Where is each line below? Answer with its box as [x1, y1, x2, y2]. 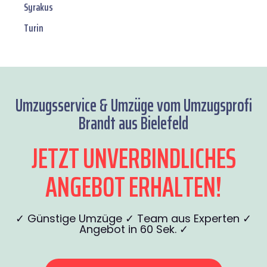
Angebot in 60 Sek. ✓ [79, 222, 188, 237]
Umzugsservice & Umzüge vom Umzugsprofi [15, 91, 252, 120]
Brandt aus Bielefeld [79, 109, 188, 138]
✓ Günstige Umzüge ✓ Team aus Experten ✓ [15, 211, 252, 226]
